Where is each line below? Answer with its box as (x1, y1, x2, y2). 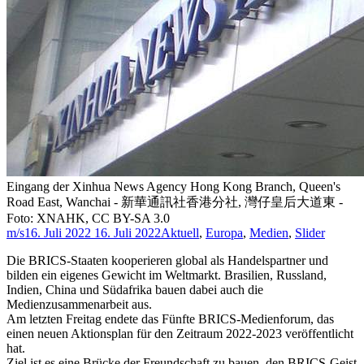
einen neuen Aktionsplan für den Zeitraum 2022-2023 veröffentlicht (6, 327, 353, 341)
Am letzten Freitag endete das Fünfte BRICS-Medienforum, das (6, 312, 334, 327)
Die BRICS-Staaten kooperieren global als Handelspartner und (6, 253, 328, 268)
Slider (295, 226, 325, 240)
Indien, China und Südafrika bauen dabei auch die (6, 283, 263, 297)
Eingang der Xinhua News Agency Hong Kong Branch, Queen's (6, 180, 340, 194)
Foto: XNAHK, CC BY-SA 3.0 (6, 211, 170, 226)
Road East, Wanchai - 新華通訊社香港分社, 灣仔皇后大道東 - (6, 195, 343, 210)
